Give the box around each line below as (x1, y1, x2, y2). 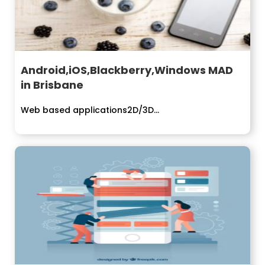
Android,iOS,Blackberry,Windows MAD (21, 62, 233, 77)
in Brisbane (21, 77, 83, 92)
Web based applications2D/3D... (21, 104, 159, 116)
